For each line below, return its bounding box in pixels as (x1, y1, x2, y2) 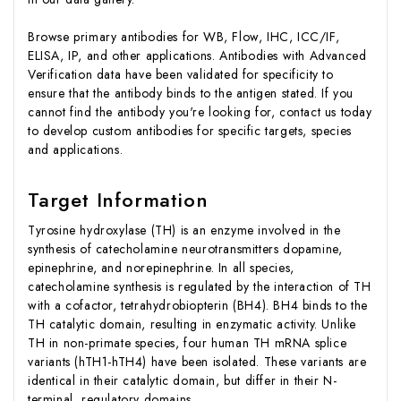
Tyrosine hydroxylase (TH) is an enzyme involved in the (28, 221, 341, 240)
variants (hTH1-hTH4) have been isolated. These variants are (28, 353, 367, 371)
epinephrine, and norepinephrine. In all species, (28, 259, 294, 277)
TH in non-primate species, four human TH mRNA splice (28, 334, 347, 353)
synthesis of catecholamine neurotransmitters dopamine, (28, 240, 343, 259)
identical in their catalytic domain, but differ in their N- (28, 371, 337, 390)
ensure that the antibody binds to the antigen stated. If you (28, 84, 354, 103)
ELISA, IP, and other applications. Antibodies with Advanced (28, 47, 367, 65)
